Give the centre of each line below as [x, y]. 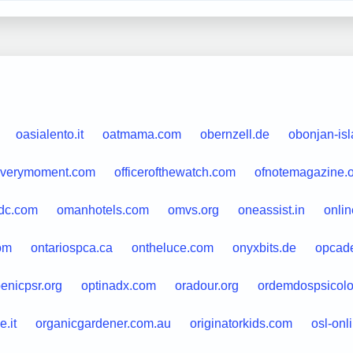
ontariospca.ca [71, 247]
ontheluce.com [172, 247]
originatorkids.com [241, 323]
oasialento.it [49, 134]
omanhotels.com [102, 210]
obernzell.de [234, 134]
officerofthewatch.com [175, 172]
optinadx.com [118, 285]
